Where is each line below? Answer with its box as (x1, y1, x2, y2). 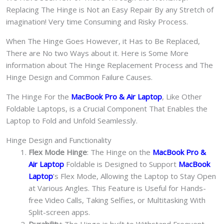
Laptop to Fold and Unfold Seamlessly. (6, 115, 137, 125)
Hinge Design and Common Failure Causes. (6, 71, 152, 82)
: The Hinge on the (87, 146, 152, 157)
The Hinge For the (6, 91, 71, 101)
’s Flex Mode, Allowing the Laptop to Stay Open (53, 170, 216, 181)
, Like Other (162, 91, 202, 101)
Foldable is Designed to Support (66, 158, 178, 169)
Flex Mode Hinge (28, 146, 87, 157)
